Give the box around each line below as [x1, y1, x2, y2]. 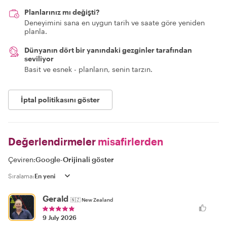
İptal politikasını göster [21, 95, 100, 104]
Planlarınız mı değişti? [24, 8, 99, 16]
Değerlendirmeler [8, 135, 96, 147]
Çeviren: [8, 155, 35, 164]
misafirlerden [96, 135, 163, 147]
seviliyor [24, 54, 54, 63]
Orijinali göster [63, 155, 115, 164]
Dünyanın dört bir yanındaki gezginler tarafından [24, 46, 192, 54]
